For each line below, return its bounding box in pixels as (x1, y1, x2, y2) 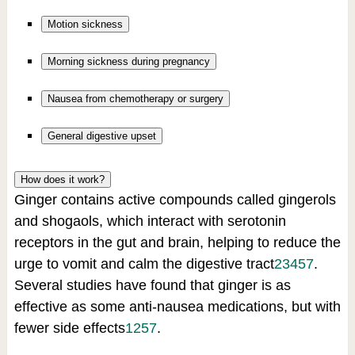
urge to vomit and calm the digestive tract (13, 256, 274, 273)
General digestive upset (47, 129, 156, 142)
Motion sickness (47, 17, 123, 30)
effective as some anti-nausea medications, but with (13, 299, 341, 315)
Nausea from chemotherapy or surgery (47, 92, 223, 105)
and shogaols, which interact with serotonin (13, 213, 286, 230)
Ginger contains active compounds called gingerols (13, 192, 336, 208)
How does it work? (20, 174, 105, 186)
